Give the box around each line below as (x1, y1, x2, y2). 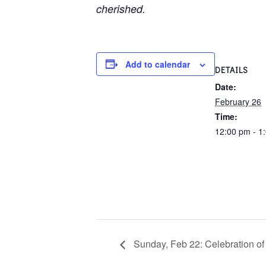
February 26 (215, 95, 261, 107)
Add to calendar (125, 58, 190, 70)
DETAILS (215, 64, 248, 75)
